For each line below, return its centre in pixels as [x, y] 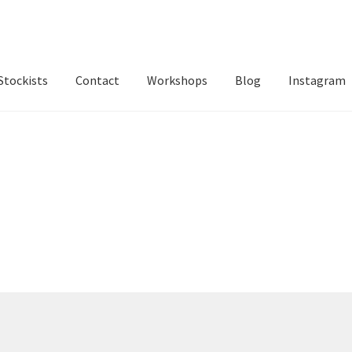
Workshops [178, 81]
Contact [98, 81]
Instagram [317, 81]
